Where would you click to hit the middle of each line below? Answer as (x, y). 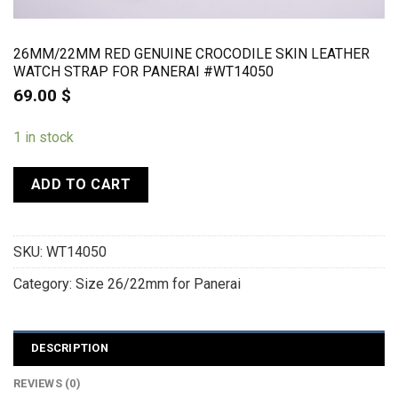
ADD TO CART (81, 185)
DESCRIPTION (70, 348)
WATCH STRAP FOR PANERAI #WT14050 (143, 71)
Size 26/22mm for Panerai (158, 283)
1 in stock (43, 138)
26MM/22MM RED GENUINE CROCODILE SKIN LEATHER (191, 53)
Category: (44, 283)
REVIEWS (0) (47, 384)
